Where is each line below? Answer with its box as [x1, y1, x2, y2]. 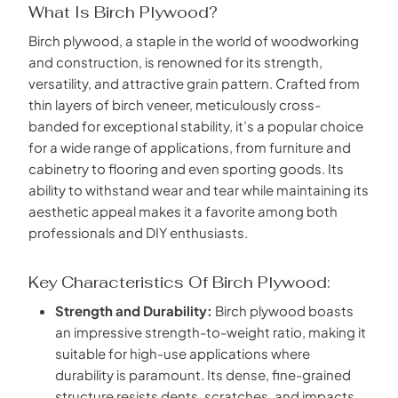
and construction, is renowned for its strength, [28, 52, 322, 70]
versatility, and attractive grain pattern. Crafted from [28, 74, 360, 92]
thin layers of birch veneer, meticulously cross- [28, 95, 321, 113]
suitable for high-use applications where [55, 344, 310, 362]
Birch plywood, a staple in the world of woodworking [28, 31, 359, 49]
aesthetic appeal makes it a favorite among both [28, 202, 338, 219]
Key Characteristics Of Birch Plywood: [28, 271, 330, 292]
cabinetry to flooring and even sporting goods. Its [28, 159, 344, 177]
